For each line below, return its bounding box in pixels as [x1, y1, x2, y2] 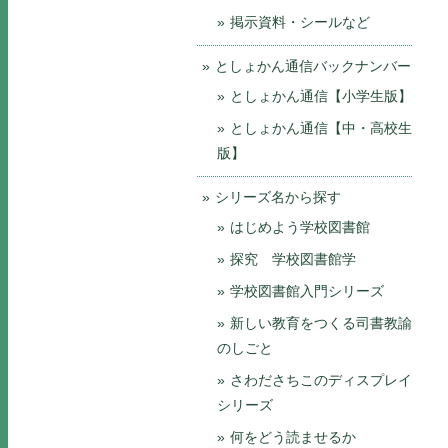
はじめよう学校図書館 [230, 219, 370, 235]
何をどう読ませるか [230, 429, 356, 445]
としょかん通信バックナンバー [215, 58, 411, 74]
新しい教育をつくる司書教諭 [230, 315, 412, 331]
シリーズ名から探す [215, 189, 341, 205]
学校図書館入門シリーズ [230, 283, 384, 299]
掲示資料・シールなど [230, 14, 370, 30]
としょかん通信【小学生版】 [230, 88, 412, 104]
